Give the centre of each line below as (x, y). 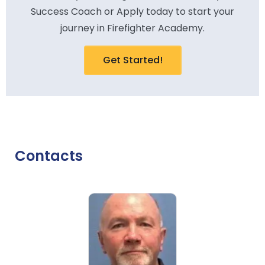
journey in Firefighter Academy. (132, 28)
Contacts (49, 156)
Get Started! (132, 60)
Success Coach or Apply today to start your (132, 11)
